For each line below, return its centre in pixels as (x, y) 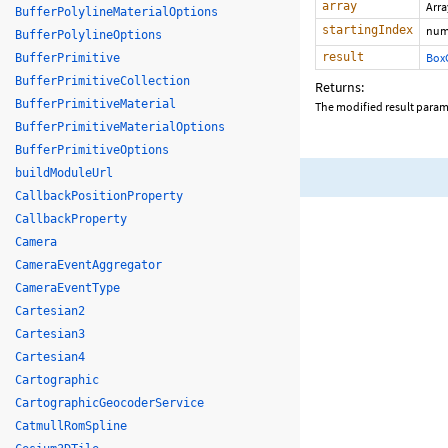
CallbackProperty (71, 219)
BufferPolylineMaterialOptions (116, 12)
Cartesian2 (50, 311)
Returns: (339, 87)
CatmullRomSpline (71, 426)
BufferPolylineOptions (88, 35)
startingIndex (367, 30)
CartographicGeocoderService (109, 403)
